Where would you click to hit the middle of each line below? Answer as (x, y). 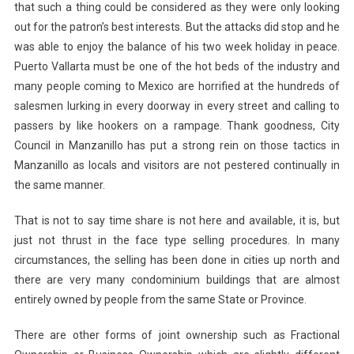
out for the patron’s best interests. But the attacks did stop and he (177, 26)
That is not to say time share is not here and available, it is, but (177, 220)
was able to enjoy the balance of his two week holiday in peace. (177, 46)
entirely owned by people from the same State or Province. (160, 299)
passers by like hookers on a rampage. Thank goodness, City (177, 125)
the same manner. (59, 185)
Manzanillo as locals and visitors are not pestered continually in (177, 165)
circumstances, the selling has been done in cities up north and (177, 260)
